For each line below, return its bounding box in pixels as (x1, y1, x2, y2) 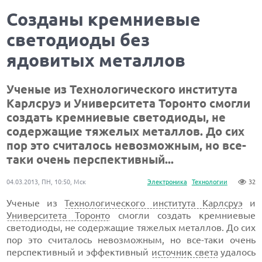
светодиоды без (6, 30, 150, 50)
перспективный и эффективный (6, 247, 151, 257)
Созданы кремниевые (6, 9, 201, 29)
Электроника (147, 178, 187, 185)
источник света (151, 247, 218, 257)
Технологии (191, 178, 227, 185)
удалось (218, 247, 256, 257)
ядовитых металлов (6, 50, 186, 70)
